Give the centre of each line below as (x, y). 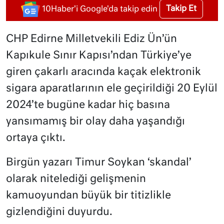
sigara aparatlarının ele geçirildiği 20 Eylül (112, 89)
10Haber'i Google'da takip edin (100, 9)
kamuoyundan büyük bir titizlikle (88, 196)
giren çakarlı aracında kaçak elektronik (103, 72)
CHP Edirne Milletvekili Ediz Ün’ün (91, 39)
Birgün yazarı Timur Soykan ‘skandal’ (99, 163)
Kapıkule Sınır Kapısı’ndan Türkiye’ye (99, 56)
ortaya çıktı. (36, 138)
